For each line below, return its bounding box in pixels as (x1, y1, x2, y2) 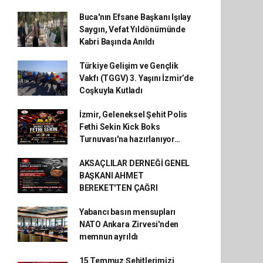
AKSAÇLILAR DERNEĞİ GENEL (79, 158, 190, 168)
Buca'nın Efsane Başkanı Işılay (79, 12, 191, 22)
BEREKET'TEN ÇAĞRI (79, 183, 158, 193)
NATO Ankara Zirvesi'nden (79, 219, 179, 229)
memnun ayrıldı (79, 231, 139, 241)
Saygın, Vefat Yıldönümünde (79, 24, 186, 34)
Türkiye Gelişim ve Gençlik (79, 60, 178, 70)
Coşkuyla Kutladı (79, 85, 143, 95)
